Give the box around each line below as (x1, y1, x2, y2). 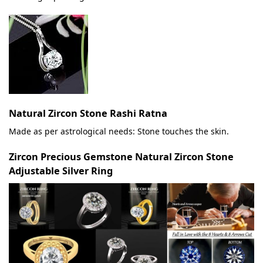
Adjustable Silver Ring (9, 164, 113, 178)
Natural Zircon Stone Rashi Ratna (9, 107, 167, 120)
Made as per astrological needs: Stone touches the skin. (9, 126, 229, 137)
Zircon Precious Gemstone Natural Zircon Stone (9, 150, 234, 164)
